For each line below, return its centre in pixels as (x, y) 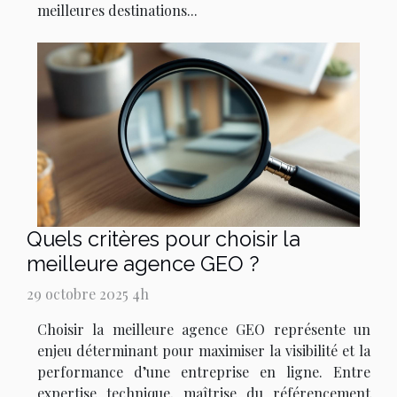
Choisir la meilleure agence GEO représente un (204, 330)
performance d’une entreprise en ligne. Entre (204, 372)
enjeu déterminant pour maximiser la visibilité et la (204, 351)
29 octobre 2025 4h (88, 294)
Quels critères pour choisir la (163, 239)
